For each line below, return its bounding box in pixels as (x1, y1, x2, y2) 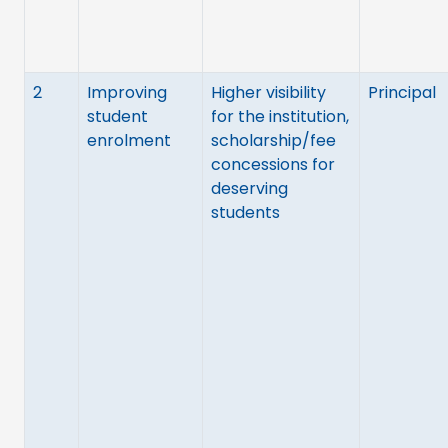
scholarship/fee (211, 128, 336, 152)
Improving (87, 80, 167, 104)
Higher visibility (211, 80, 326, 104)
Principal (368, 80, 436, 104)
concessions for (211, 152, 335, 176)
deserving (211, 176, 288, 200)
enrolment (87, 128, 171, 152)
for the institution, (211, 104, 349, 128)
